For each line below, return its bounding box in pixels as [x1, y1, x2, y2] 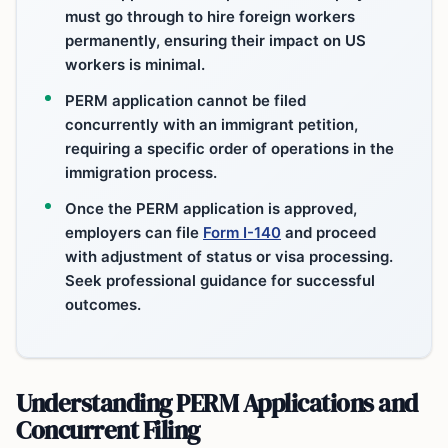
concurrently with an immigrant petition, [65, 114, 358, 134]
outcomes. [65, 294, 141, 314]
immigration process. [65, 162, 217, 182]
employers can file [65, 222, 203, 242]
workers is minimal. [65, 54, 205, 74]
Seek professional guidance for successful [65, 270, 375, 290]
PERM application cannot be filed [65, 90, 306, 110]
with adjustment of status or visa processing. [65, 246, 393, 266]
